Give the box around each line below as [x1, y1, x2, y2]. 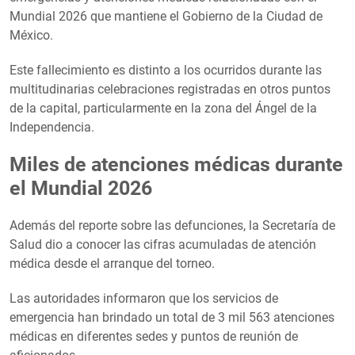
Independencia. [10, 119, 94, 135]
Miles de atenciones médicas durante [10, 152, 343, 176]
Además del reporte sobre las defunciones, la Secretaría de [10, 217, 335, 233]
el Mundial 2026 [10, 176, 152, 200]
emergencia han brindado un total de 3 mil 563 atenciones [10, 309, 334, 325]
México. [10, 27, 53, 43]
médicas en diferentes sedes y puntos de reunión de [10, 328, 298, 344]
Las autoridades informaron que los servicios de [10, 290, 278, 306]
